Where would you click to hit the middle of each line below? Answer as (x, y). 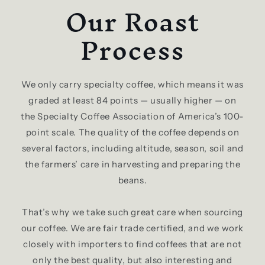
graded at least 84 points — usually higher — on (132, 101)
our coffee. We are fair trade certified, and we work (132, 228)
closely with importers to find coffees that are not (132, 244)
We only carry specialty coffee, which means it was (132, 85)
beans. (132, 180)
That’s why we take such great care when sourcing (132, 212)
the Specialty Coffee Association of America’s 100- (133, 117)
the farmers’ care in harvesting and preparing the (132, 164)
